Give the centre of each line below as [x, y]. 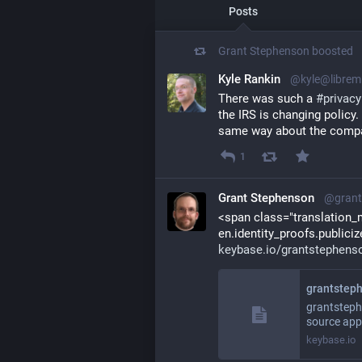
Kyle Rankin [249, 79]
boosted [333, 51]
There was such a [267, 99]
